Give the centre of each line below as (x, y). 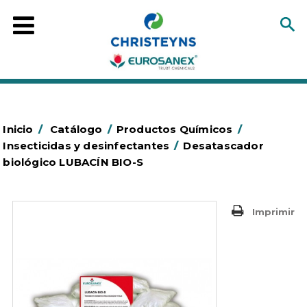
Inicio (18, 129)
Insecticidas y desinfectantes (86, 146)
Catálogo (76, 129)
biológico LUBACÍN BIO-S (73, 162)
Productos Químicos (174, 129)
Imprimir (273, 211)
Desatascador (223, 146)
